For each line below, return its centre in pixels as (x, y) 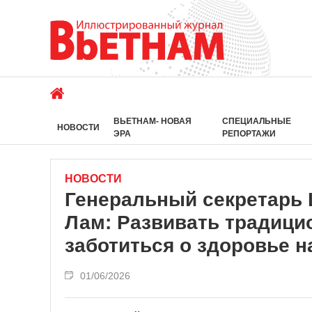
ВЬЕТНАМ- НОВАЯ (153, 121)
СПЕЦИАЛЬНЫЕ (256, 121)
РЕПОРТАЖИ (249, 134)
